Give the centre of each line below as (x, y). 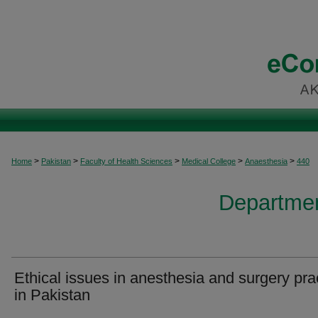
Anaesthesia (266, 161)
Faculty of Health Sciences (126, 161)
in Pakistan (52, 295)
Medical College (209, 161)
